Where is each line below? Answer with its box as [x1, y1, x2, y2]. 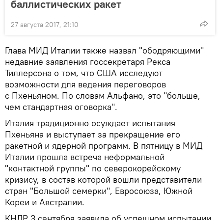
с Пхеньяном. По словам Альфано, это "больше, [5, 90, 200, 102]
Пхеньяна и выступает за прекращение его [5, 129, 180, 140]
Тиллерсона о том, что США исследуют [5, 67, 163, 79]
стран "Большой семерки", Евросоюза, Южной [5, 185, 192, 197]
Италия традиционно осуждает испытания [5, 117, 175, 129]
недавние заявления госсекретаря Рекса [5, 56, 170, 68]
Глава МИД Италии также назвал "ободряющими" [5, 45, 204, 56]
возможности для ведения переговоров [5, 79, 166, 90]
